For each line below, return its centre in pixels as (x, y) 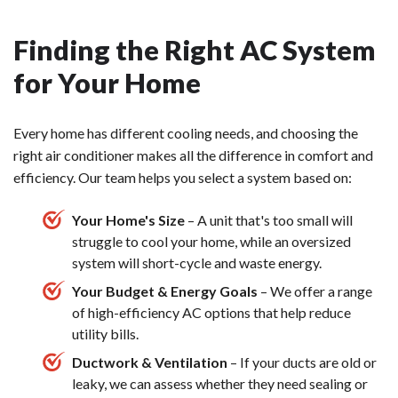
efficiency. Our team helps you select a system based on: (183, 177)
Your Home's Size (128, 219)
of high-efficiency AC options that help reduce (211, 312)
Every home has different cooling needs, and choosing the (186, 132)
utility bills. (105, 333)
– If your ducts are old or (303, 362)
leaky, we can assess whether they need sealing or (220, 383)
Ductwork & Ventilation (151, 362)
